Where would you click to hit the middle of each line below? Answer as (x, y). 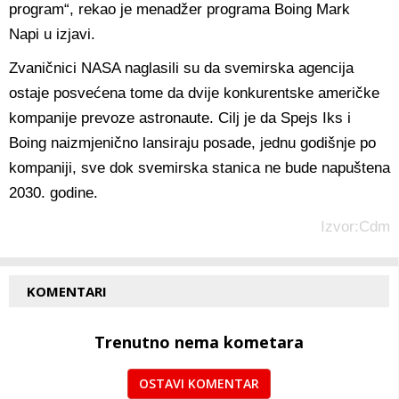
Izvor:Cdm (355, 226)
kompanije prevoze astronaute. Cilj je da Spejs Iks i (180, 118)
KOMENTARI (67, 291)
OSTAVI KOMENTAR (199, 383)
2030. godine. (53, 192)
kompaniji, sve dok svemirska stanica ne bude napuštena (199, 167)
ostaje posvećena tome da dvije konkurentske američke (194, 93)
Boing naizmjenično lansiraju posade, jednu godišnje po (192, 142)
